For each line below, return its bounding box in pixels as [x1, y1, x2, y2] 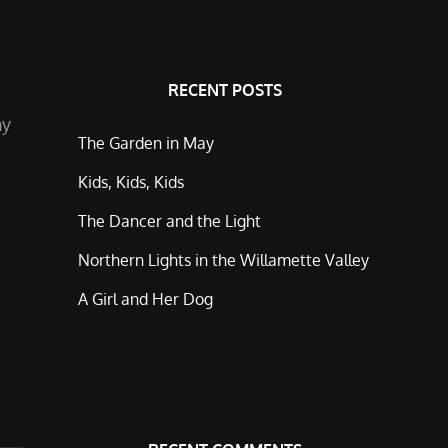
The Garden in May [77, 133, 214, 153]
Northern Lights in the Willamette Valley [77, 250, 369, 270]
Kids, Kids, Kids [77, 172, 184, 192]
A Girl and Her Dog [77, 289, 213, 309]
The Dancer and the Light [77, 211, 261, 231]
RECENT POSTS [168, 80, 283, 100]
